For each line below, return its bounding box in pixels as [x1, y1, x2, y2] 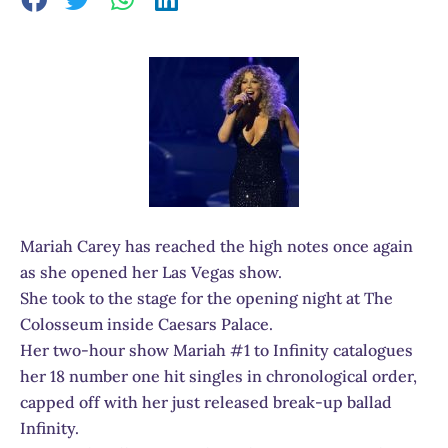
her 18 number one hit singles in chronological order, [20, 365, 417, 386]
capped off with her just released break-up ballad [20, 391, 392, 412]
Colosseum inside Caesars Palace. [20, 313, 273, 334]
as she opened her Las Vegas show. [20, 261, 282, 282]
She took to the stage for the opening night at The [20, 287, 393, 308]
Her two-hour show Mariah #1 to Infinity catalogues [20, 339, 413, 360]
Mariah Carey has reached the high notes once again [20, 235, 413, 256]
